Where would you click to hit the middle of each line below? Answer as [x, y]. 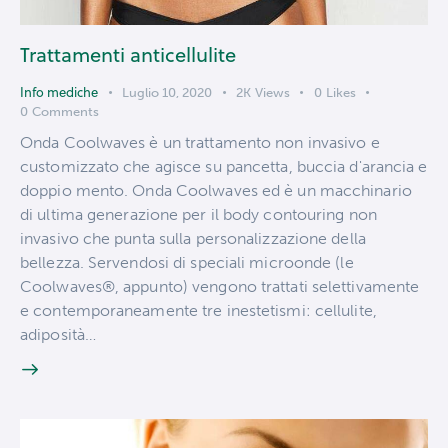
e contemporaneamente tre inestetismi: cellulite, [198, 310]
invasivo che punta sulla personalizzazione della [193, 238]
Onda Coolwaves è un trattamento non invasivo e [200, 142]
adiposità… [58, 334]
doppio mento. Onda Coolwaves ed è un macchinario [216, 190]
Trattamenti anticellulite [128, 54]
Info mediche [59, 92]
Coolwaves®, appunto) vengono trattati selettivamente [220, 286]
